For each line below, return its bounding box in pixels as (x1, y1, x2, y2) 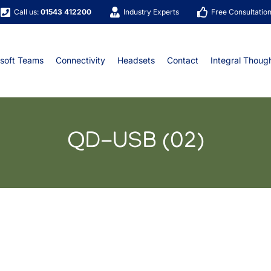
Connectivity (55, 55, 105, 65)
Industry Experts (123, 7, 179, 16)
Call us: (13, 7, 41, 16)
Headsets (117, 55, 155, 65)
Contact (166, 55, 198, 65)
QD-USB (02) (67, 129, 204, 155)
